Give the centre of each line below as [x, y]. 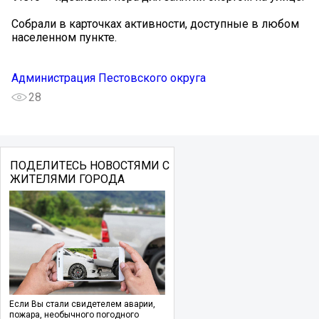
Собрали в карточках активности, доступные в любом [155, 24]
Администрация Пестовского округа [109, 78]
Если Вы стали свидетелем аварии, [82, 304]
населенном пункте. [64, 37]
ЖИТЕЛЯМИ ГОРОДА [67, 179]
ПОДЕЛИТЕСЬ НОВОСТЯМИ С [89, 166]
